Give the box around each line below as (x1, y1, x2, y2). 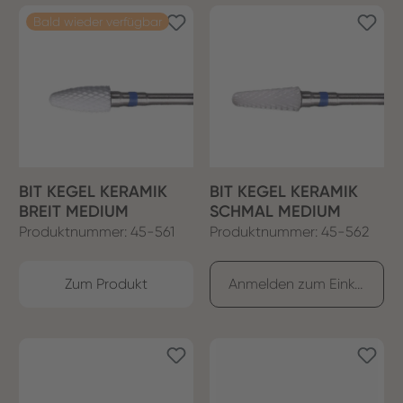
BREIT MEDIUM (19, 201, 129, 221)
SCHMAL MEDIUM (210, 201, 341, 221)
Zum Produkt (65, 274, 148, 292)
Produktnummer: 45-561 (19, 222, 175, 240)
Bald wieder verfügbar (33, 13, 162, 29)
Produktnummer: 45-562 (210, 222, 369, 240)
